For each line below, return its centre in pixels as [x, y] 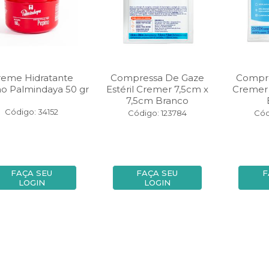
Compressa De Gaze [157, 78]
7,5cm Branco [157, 101]
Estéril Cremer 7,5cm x [157, 89]
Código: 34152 [32, 112]
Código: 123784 [157, 113]
